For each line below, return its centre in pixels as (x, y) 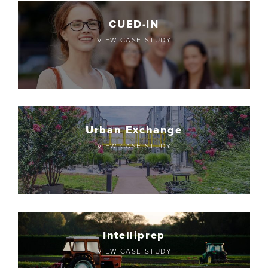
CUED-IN (134, 24)
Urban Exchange (134, 130)
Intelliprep (134, 235)
